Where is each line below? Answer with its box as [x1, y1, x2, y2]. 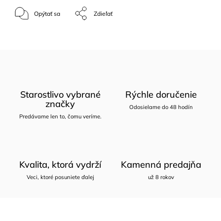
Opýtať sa [34, 10, 60, 17]
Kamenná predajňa [120, 158, 201, 170]
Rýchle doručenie [125, 88, 197, 100]
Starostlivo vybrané [20, 88, 101, 100]
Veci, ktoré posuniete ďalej [26, 173, 94, 181]
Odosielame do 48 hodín [129, 103, 193, 110]
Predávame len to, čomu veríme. [19, 112, 102, 120]
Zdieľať [94, 10, 112, 17]
